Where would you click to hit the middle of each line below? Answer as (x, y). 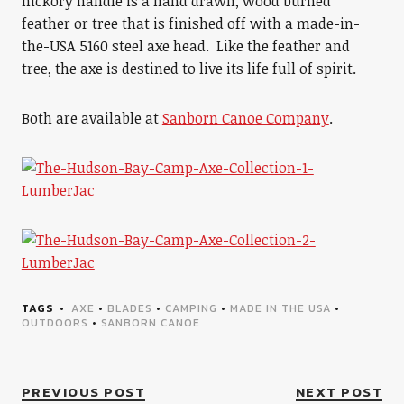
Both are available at (92, 118)
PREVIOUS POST (83, 392)
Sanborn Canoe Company (245, 118)
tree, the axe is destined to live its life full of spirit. (188, 69)
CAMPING (191, 308)
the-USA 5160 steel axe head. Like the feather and (185, 46)
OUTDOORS (55, 323)
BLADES (129, 308)
